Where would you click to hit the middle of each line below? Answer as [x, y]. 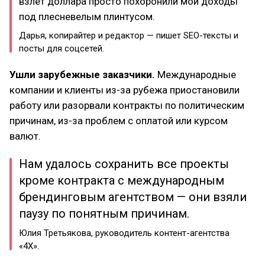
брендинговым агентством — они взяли [133, 197]
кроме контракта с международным [122, 180]
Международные [197, 75]
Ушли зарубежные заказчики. [83, 75]
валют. [25, 136]
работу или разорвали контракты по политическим [127, 105]
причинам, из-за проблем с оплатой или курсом [119, 121]
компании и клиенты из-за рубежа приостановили [125, 90]
